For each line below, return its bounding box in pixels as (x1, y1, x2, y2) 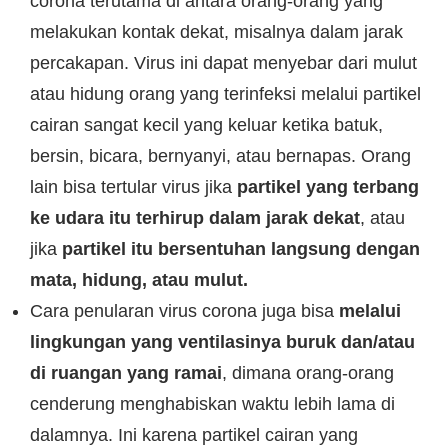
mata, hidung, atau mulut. (30, 270, 248, 290)
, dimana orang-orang (222, 363, 394, 383)
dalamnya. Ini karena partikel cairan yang (30, 425, 358, 445)
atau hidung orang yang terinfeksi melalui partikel (30, 84, 421, 104)
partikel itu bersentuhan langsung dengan (62, 239, 420, 259)
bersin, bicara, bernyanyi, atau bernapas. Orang (30, 146, 411, 166)
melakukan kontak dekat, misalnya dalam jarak (30, 22, 403, 42)
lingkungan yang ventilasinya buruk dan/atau (30, 332, 415, 352)
